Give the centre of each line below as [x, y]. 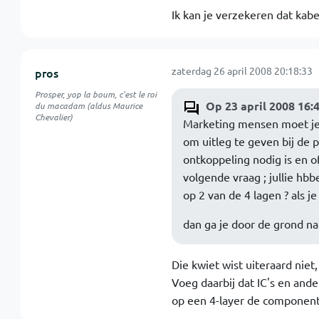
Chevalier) [53, 117]
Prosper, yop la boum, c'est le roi [95, 94]
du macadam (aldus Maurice [88, 105]
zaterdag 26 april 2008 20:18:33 [242, 70]
